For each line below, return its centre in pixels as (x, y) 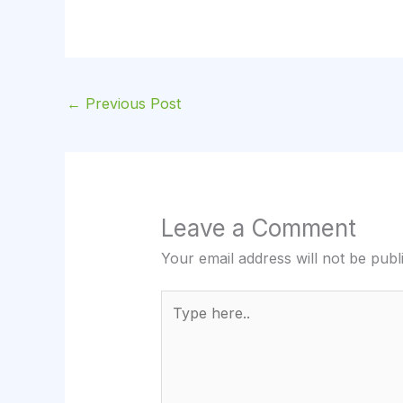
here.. (179, 322)
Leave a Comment (258, 228)
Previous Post (131, 103)
